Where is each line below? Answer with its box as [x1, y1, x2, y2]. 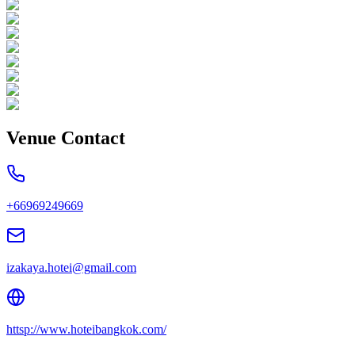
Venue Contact [6, 127, 125, 148]
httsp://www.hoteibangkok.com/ [6, 323, 166, 337]
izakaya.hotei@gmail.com [6, 261, 136, 275]
